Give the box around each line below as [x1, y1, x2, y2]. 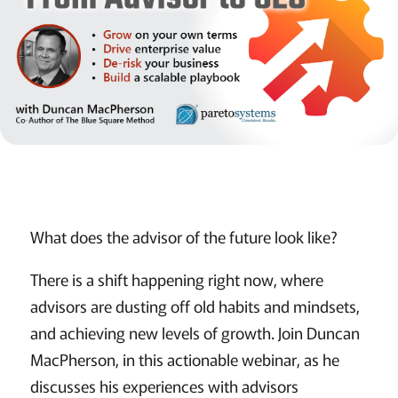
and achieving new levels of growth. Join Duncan [29, 321, 360, 345]
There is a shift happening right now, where [29, 267, 323, 291]
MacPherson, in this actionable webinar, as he [29, 347, 339, 371]
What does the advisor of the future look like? [29, 225, 338, 249]
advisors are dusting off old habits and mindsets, [29, 294, 360, 318]
